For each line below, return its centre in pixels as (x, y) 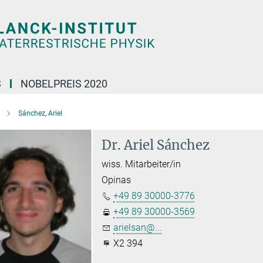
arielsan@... (138, 227)
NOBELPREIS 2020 (64, 84)
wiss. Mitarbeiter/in (141, 164)
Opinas (117, 180)
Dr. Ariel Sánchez (156, 145)
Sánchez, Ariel (40, 113)
